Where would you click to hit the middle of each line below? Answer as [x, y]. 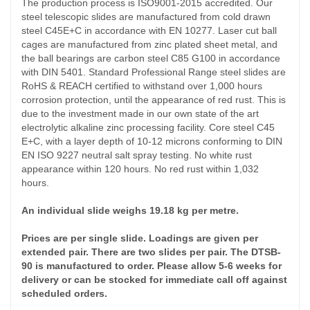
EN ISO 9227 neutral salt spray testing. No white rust [137, 155]
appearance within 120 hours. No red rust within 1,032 [140, 169]
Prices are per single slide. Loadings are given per [140, 238]
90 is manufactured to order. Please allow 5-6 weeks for [152, 266]
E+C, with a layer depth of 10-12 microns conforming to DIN [152, 142]
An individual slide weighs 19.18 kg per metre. [130, 211]
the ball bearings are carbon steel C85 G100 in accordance [151, 58]
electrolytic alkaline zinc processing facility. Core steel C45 [148, 128]
